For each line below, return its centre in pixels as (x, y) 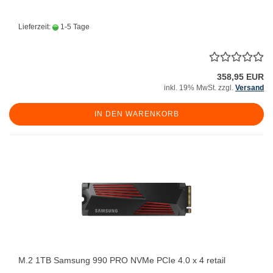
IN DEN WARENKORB (136, 114)
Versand (250, 88)
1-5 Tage (74, 27)
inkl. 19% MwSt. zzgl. (200, 88)
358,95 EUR (240, 77)
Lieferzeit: (35, 27)
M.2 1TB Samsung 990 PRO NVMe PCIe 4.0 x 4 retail (122, 260)
